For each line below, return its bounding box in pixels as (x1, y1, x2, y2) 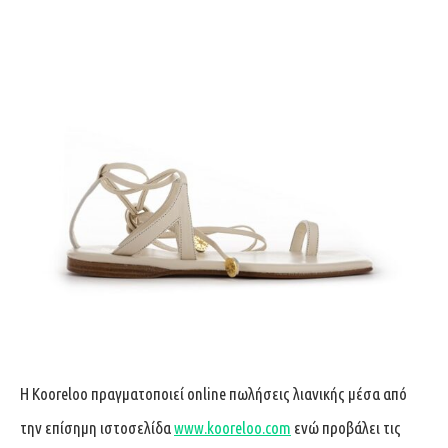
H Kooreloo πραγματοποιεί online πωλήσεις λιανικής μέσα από (20, 383, 407, 403)
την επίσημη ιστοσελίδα (20, 417, 171, 437)
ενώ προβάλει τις (291, 417, 401, 437)
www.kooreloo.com (174, 417, 291, 437)
